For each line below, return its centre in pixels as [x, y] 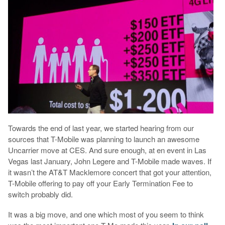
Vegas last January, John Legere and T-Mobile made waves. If [109, 161]
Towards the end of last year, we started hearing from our [101, 128]
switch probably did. [40, 194]
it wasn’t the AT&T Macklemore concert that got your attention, [109, 172]
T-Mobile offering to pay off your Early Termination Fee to [100, 183]
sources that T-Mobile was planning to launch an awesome [103, 139]
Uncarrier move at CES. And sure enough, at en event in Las [107, 150]
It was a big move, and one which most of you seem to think [106, 214]
